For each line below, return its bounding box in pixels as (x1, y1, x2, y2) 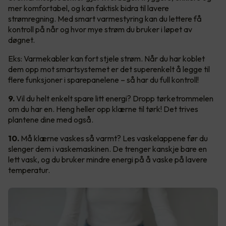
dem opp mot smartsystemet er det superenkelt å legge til (8, 64, 210, 74)
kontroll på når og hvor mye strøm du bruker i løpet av (8, 24, 192, 34)
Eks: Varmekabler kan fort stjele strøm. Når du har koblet (8, 53, 205, 64)
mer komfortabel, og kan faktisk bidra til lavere (8, 3, 169, 13)
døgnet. (8, 34, 35, 45)
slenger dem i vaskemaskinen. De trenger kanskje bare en (8, 143, 207, 154)
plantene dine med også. (8, 114, 93, 125)
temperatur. (8, 164, 50, 175)
